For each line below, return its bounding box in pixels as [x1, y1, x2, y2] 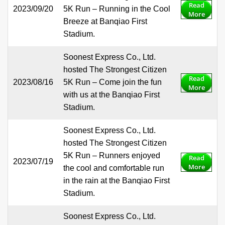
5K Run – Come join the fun [63, 78, 162, 87]
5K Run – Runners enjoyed [63, 151, 160, 160]
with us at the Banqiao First [63, 90, 160, 99]
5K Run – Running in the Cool [63, 5, 170, 14]
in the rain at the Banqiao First [63, 176, 170, 185]
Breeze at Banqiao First [63, 17, 147, 26]
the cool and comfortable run [63, 164, 164, 173]
